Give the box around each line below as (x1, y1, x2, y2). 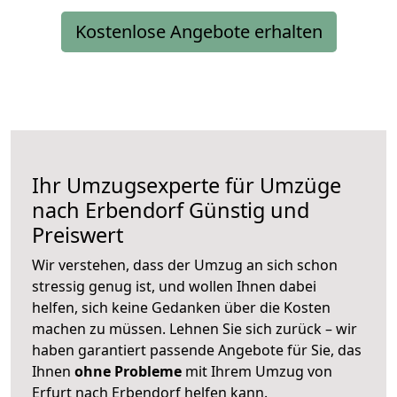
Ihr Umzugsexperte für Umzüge (32, 171, 341, 200)
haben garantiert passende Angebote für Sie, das (32, 340, 362, 361)
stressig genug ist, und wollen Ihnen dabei (32, 276, 316, 297)
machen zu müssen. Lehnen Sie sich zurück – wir (32, 319, 357, 339)
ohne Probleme (74, 362, 182, 382)
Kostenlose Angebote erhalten (74, 19, 323, 44)
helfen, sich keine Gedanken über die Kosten (32, 298, 331, 318)
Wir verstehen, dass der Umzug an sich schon (32, 255, 338, 276)
